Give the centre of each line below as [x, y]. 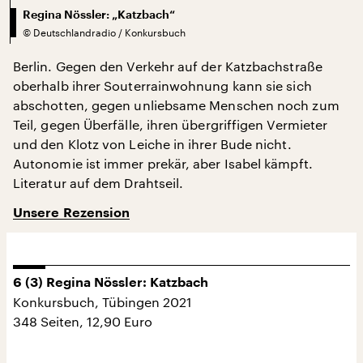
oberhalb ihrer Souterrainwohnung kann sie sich [162, 85]
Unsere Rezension [72, 213]
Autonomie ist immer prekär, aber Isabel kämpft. [163, 163]
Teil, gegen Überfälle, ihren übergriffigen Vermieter [171, 124]
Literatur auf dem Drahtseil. [98, 182]
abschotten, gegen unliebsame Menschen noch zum [176, 105]
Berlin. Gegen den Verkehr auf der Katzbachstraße [168, 66]
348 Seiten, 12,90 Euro [83, 321]
